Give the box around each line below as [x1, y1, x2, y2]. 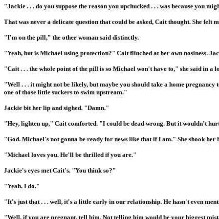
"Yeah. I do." [4, 182, 40, 190]
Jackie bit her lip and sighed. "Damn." [4, 104, 109, 111]
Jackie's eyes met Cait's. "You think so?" [4, 166, 116, 174]
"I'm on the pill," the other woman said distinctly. [4, 33, 139, 41]
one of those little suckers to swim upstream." [4, 88, 127, 96]
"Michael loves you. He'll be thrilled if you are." [4, 151, 136, 158]
